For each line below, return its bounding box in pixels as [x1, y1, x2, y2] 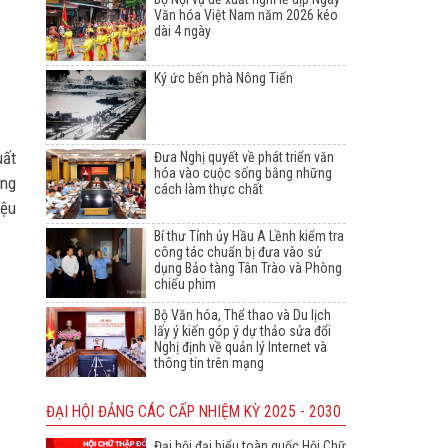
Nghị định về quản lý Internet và [154, 339, 327, 356]
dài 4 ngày [154, 23, 211, 40]
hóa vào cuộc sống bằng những [154, 165, 332, 182]
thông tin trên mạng [154, 355, 264, 372]
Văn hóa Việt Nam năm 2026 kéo [154, 7, 338, 24]
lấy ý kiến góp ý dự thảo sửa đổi [154, 323, 331, 340]
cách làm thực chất [154, 181, 263, 198]
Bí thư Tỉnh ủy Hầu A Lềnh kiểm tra [154, 228, 344, 245]
